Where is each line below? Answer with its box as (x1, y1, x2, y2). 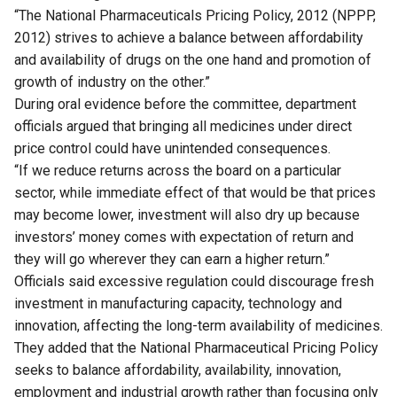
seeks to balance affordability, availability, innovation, (14, 362, 341, 379)
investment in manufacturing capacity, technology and (14, 295, 342, 313)
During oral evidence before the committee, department (14, 96, 356, 113)
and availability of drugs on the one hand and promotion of (14, 51, 371, 69)
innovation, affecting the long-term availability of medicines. (14, 317, 383, 335)
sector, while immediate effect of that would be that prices (14, 184, 376, 202)
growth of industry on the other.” (14, 74, 210, 91)
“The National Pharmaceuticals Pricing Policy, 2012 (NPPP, (14, 7, 376, 25)
